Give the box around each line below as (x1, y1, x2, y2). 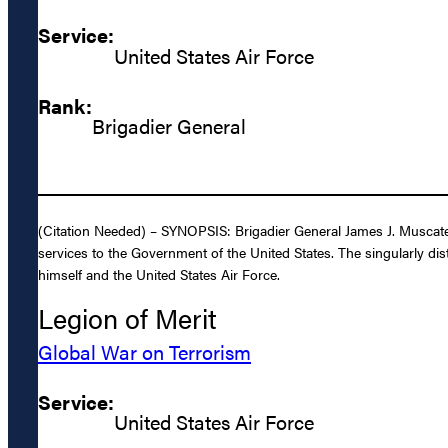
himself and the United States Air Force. (38, 264, 280, 285)
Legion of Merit (38, 298, 217, 337)
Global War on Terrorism (38, 336, 251, 366)
